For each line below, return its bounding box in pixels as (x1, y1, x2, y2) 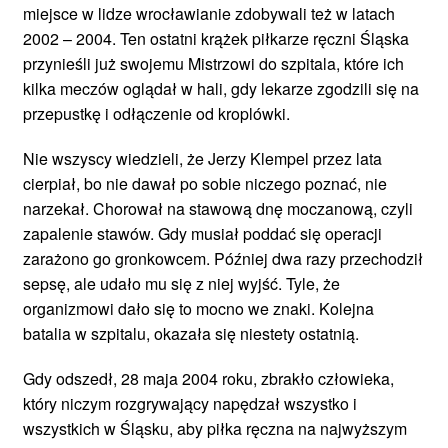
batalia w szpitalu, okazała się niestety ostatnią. (23, 321, 359, 345)
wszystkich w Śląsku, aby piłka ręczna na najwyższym (23, 416, 407, 440)
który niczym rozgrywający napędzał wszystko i (23, 391, 357, 415)
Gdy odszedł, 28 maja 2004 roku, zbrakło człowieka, (23, 366, 394, 390)
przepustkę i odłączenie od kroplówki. (23, 101, 290, 125)
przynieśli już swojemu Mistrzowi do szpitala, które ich (23, 51, 404, 75)
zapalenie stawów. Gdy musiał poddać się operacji (23, 221, 382, 245)
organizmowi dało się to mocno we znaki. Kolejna (23, 296, 374, 320)
